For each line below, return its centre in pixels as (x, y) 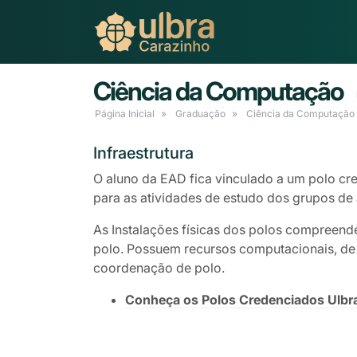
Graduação (200, 114)
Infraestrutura (143, 153)
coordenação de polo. (159, 268)
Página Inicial (125, 114)
